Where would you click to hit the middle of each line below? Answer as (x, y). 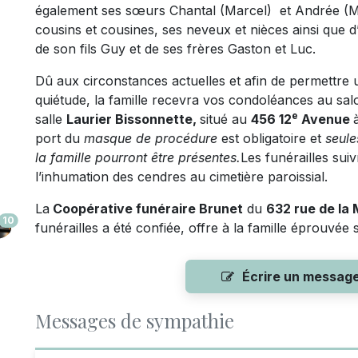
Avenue (326, 119)
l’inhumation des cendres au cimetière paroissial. (181, 177)
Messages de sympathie (135, 320)
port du (60, 138)
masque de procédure (151, 138)
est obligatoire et (271, 138)
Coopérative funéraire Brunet (146, 209)
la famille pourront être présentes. (138, 157)
